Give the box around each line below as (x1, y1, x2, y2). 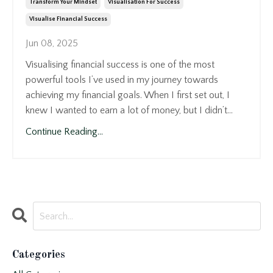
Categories (12, 249, 65, 261)
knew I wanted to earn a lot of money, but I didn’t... (26, 105, 233, 116)
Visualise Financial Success (29, 16, 107, 23)
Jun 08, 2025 (26, 38, 78, 49)
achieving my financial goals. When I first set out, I (26, 90, 230, 101)
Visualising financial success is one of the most (26, 59, 214, 71)
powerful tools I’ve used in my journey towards (26, 74, 218, 86)
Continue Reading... (26, 126, 103, 138)
